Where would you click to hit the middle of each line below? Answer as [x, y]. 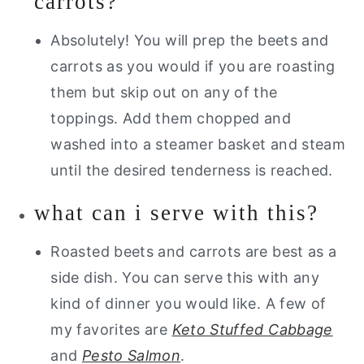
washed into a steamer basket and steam [198, 144]
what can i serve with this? [177, 212]
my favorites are [111, 329]
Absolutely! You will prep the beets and [190, 40]
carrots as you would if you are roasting [193, 66]
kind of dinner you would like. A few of [188, 303]
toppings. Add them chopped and [171, 118]
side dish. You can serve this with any [185, 277]
